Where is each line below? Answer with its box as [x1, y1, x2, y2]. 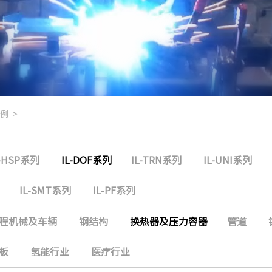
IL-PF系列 [93, 186, 135, 195]
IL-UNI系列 [203, 155, 252, 165]
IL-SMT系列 [19, 186, 71, 195]
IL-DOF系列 [61, 155, 112, 165]
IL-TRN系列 [131, 155, 182, 165]
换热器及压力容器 [130, 217, 208, 226]
